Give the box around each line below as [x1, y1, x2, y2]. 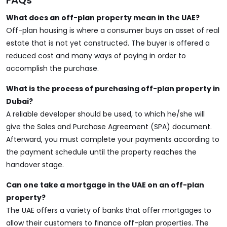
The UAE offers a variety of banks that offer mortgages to [6, 205, 211, 215]
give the [6, 122, 37, 132]
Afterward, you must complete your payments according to [6, 134, 219, 144]
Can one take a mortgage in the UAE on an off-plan [6, 180, 204, 190]
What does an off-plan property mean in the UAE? [6, 13, 200, 23]
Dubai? [6, 96, 33, 106]
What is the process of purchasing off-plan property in [6, 84, 220, 94]
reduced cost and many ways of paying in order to [6, 51, 186, 61]
